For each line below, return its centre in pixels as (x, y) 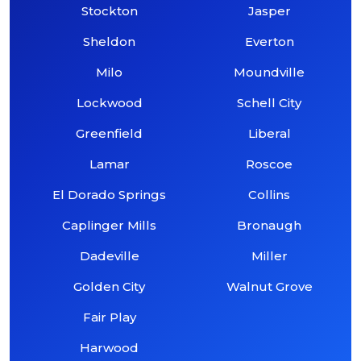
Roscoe (270, 164)
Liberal (269, 133)
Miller (269, 255)
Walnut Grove (269, 286)
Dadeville (109, 255)
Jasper (269, 10)
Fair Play (109, 317)
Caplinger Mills (110, 225)
